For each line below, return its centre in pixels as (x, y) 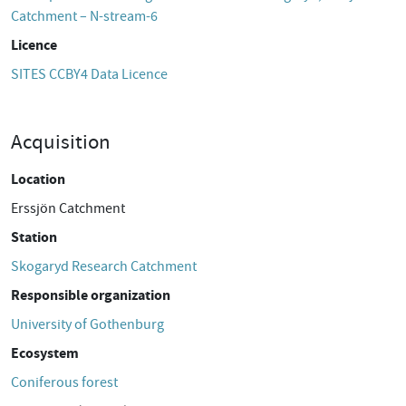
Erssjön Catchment (68, 208)
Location (38, 179)
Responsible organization (91, 295)
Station (34, 237)
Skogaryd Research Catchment (104, 266)
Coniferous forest (64, 382)
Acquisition (61, 141)
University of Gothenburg (87, 324)
